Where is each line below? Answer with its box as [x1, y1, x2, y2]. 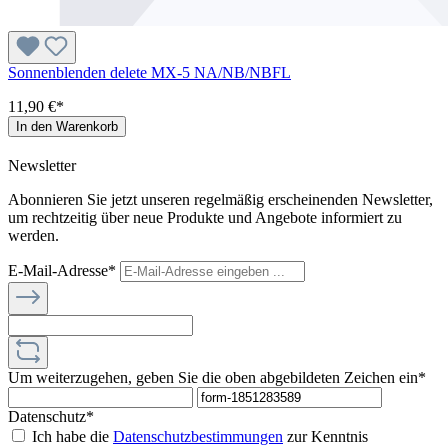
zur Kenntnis [283, 427, 368, 445]
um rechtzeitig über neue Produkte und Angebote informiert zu [8, 208, 402, 226]
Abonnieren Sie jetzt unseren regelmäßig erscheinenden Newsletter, [8, 190, 433, 208]
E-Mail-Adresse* [8, 261, 120, 279]
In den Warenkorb [16, 118, 118, 134]
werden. [8, 226, 59, 244]
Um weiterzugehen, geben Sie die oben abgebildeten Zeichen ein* [8, 368, 426, 386]
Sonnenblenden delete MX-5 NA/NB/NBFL [8, 63, 291, 81]
